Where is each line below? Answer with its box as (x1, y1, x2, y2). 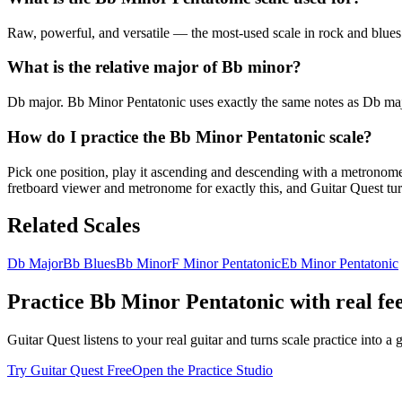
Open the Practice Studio (132, 363, 273, 379)
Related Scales (7, 214, 140, 238)
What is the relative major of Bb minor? (7, 57, 301, 77)
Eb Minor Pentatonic (281, 256, 398, 272)
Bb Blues (63, 256, 116, 272)
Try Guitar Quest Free (7, 363, 132, 379)
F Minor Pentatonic (171, 256, 281, 272)
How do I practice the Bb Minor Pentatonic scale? (7, 127, 372, 146)
